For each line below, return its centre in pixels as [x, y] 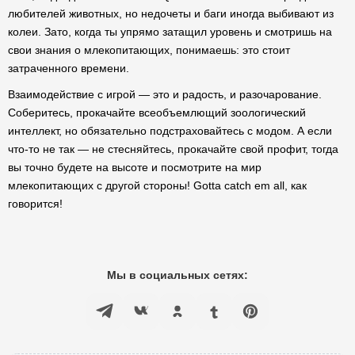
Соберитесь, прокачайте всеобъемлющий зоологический [157, 113]
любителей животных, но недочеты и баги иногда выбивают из [171, 13]
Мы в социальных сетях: [177, 275]
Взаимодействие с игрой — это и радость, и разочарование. [165, 94]
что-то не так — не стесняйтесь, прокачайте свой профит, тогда [173, 149]
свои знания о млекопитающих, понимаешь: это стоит [149, 50]
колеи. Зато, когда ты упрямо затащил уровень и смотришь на [170, 32]
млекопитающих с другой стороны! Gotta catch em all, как [157, 185]
